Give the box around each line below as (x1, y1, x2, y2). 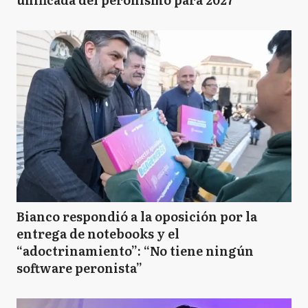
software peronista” (16, 258, 142, 277)
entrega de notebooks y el (16, 224, 179, 243)
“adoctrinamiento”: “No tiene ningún (16, 241, 254, 260)
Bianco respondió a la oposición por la (16, 207, 257, 225)
